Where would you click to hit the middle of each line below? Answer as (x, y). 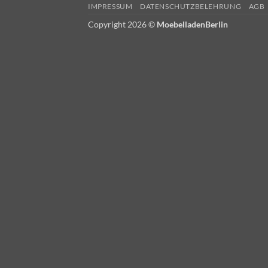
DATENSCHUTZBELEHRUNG (191, 6)
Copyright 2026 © (122, 24)
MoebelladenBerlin (192, 24)
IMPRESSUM (110, 6)
